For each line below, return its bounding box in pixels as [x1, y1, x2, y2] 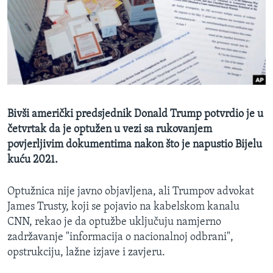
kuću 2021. [7, 154, 58, 166]
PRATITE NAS [11, 93, 57, 102]
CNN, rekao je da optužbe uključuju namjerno [7, 216, 221, 229]
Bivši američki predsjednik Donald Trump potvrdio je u [7, 108, 263, 121]
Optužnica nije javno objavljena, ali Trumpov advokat [7, 186, 254, 198]
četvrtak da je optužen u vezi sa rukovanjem [7, 124, 212, 136]
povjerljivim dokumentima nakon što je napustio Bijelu [7, 139, 262, 151]
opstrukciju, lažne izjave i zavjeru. [7, 247, 165, 259]
